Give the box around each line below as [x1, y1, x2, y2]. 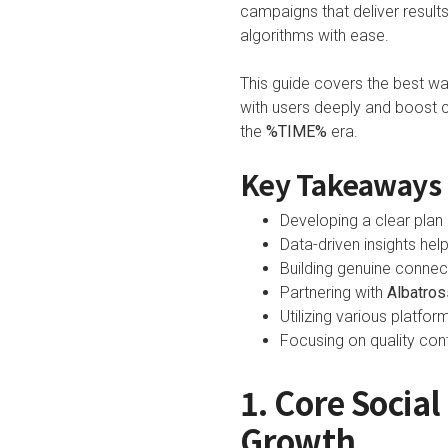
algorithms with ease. [239, 26, 389, 45]
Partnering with [279, 283, 387, 302]
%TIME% [265, 122, 327, 141]
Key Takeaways [239, 164, 442, 204]
